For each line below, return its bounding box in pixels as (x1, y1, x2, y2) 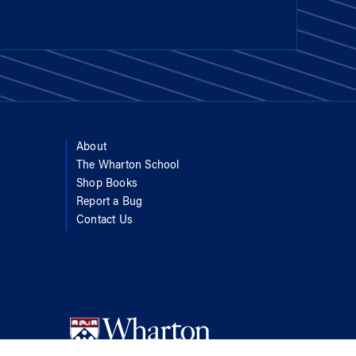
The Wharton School (75, 160, 180, 172)
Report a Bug (75, 196, 143, 208)
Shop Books (75, 178, 137, 190)
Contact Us (75, 215, 133, 226)
